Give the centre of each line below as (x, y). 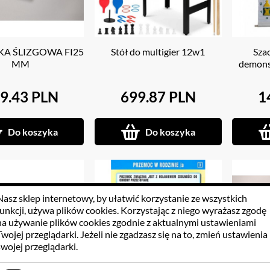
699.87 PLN (158, 96)
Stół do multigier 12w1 (158, 51)
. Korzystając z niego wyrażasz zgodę (192, 210)
